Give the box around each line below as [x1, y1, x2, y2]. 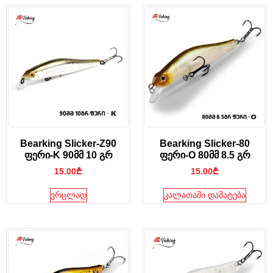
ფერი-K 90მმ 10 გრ [24, 150, 113, 161]
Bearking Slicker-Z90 [20, 138, 116, 149]
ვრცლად [50, 190, 87, 200]
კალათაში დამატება [164, 190, 246, 200]
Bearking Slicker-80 [160, 138, 250, 149]
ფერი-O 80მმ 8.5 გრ [159, 150, 250, 161]
